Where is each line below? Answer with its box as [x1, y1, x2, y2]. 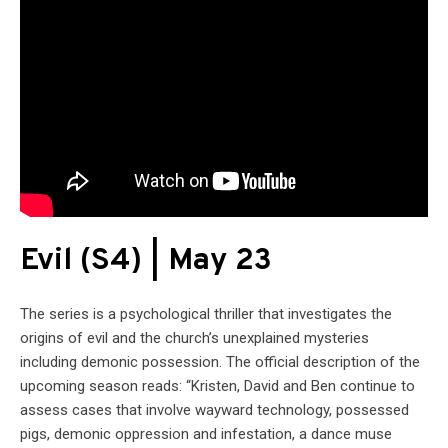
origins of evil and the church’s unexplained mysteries [20, 328, 369, 347]
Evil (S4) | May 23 [20, 241, 272, 281]
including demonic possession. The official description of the [20, 352, 420, 371]
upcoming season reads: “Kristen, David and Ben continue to [20, 376, 415, 395]
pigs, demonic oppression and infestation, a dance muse [20, 424, 392, 443]
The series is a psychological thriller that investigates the [20, 304, 392, 323]
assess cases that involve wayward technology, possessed [20, 400, 409, 419]
